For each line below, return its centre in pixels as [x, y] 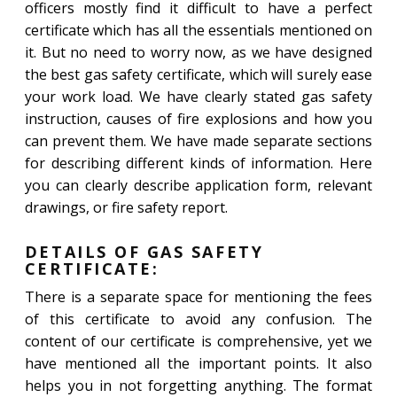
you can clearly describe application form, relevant [198, 185]
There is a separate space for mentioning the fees [198, 297]
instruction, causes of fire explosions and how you [198, 119]
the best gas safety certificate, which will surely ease [198, 74]
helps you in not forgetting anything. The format [198, 385]
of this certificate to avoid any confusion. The [198, 319]
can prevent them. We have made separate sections [198, 141]
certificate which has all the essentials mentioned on [198, 30]
